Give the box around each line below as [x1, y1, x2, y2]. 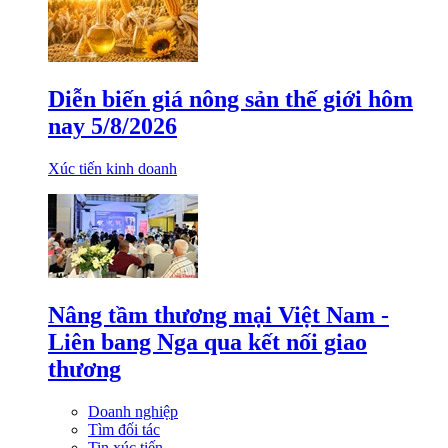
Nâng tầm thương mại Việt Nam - [48, 302, 389, 329]
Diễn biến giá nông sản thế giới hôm [48, 86, 413, 113]
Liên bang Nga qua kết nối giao [48, 329, 367, 356]
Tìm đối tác [88, 421, 160, 438]
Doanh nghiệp [88, 403, 178, 420]
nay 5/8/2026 [48, 113, 177, 140]
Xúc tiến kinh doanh [48, 160, 177, 178]
